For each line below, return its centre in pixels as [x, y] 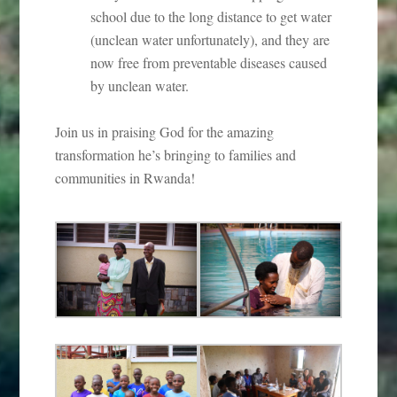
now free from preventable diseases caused [209, 62]
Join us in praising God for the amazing [165, 131]
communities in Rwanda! [125, 177]
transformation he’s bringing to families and [176, 154]
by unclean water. [140, 85]
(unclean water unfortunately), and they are [210, 39]
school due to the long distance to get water [211, 16]
